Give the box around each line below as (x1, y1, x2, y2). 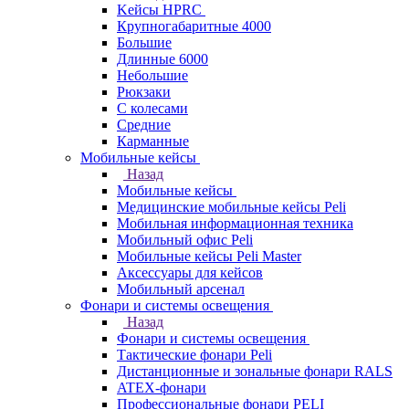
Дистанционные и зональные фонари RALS (117, 363, 393, 379)
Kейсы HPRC (117, 2, 202, 17)
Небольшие (117, 68, 188, 83)
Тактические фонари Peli (117, 347, 272, 362)
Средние (117, 117, 171, 132)
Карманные (117, 133, 189, 149)
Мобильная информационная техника (117, 215, 353, 231)
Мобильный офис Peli (117, 232, 253, 247)
